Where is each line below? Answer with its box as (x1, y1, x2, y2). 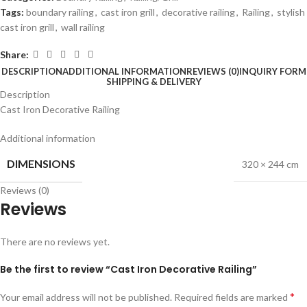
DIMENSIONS (7, 157, 75, 171)
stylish (277, 6, 305, 19)
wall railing (61, 21, 105, 34)
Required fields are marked (174, 291, 290, 304)
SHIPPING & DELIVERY (106, 76, 201, 88)
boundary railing (26, 6, 94, 19)
